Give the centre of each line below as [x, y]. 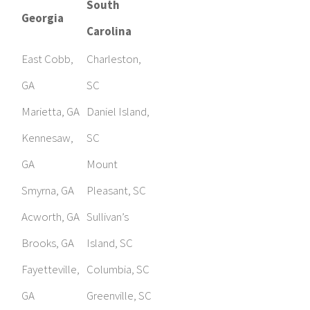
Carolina [109, 31]
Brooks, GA [48, 243]
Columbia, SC [118, 270]
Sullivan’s [108, 217]
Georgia [43, 18]
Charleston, [114, 59]
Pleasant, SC [116, 191]
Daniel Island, [118, 112]
